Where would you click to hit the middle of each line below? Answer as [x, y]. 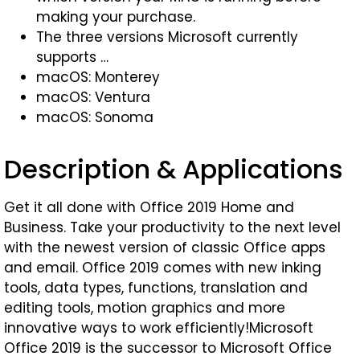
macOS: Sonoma [95, 117]
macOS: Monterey [98, 77]
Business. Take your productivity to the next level [172, 227]
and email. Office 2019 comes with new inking [163, 268]
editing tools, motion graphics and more [145, 308]
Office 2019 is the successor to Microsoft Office [168, 348]
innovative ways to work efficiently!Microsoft [159, 328]
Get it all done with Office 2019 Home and [149, 207]
